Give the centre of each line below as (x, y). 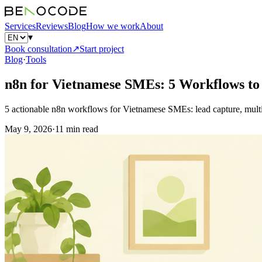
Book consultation (38, 49)
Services (20, 26)
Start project (102, 49)
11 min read (77, 129)
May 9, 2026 (28, 129)
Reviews (52, 26)
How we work (113, 26)
